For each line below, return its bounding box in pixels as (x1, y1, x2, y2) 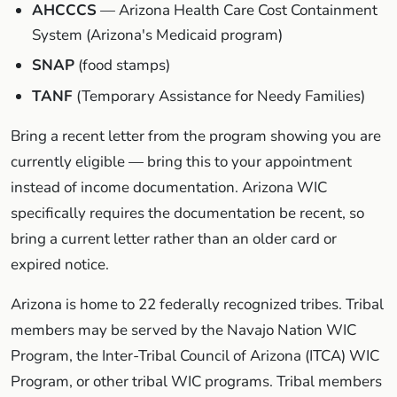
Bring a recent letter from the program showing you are (11, 125, 381, 146)
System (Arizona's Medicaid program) (32, 24, 283, 45)
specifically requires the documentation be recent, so (11, 202, 364, 223)
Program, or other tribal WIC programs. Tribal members (11, 370, 382, 392)
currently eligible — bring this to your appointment (11, 151, 352, 172)
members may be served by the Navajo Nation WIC (11, 319, 356, 340)
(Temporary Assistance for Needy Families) (73, 85, 365, 106)
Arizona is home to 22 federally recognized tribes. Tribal (11, 293, 384, 315)
